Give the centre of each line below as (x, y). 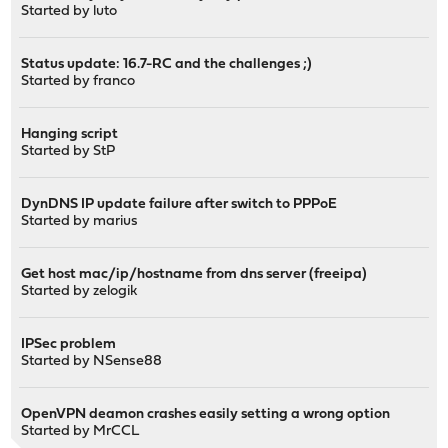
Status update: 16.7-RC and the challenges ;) (167, 64)
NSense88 (128, 361)
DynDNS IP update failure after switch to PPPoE (179, 204)
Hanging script (70, 134)
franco (114, 81)
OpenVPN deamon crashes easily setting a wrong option (206, 414)
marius (116, 221)
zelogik (115, 291)
